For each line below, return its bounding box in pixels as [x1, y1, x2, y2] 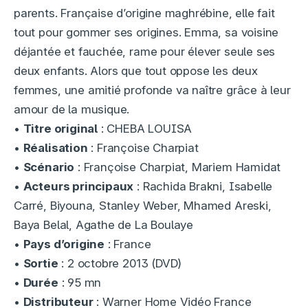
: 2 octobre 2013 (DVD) [58, 256, 182, 270]
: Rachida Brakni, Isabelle [133, 179, 273, 193]
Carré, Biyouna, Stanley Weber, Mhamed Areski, [14, 198, 272, 212]
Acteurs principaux [23, 179, 134, 193]
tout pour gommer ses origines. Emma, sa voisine [14, 25, 279, 39]
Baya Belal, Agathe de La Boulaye [14, 217, 194, 232]
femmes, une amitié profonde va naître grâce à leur [14, 82, 291, 97]
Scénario [23, 159, 75, 174]
